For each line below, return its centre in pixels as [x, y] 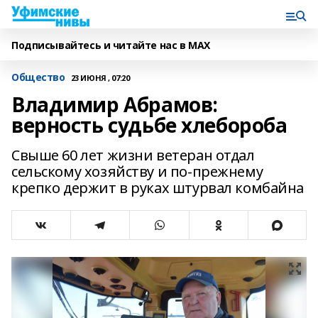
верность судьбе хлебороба [149, 125]
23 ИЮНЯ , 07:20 [100, 77]
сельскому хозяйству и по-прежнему [137, 171]
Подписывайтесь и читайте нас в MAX [111, 45]
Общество [38, 77]
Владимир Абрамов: [115, 104]
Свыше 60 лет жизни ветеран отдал [133, 155]
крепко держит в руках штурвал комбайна [158, 188]
